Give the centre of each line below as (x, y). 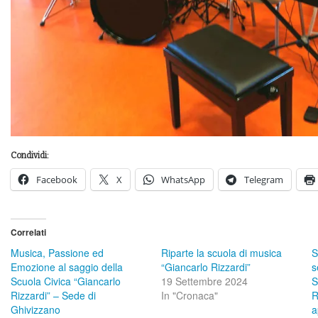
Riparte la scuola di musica (221, 252)
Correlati (28, 232)
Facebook (57, 179)
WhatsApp (183, 179)
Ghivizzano (35, 309)
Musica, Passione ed (57, 252)
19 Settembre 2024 (204, 281)
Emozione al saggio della (67, 267)
